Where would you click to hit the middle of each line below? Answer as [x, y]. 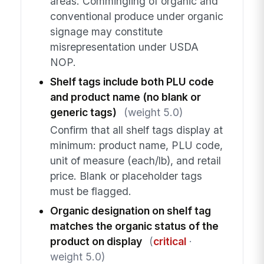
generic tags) [83, 112]
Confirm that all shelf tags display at [136, 130]
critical [169, 242]
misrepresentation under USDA [124, 47]
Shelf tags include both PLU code [132, 81]
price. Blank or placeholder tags [126, 176]
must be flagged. [90, 192]
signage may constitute [106, 31]
